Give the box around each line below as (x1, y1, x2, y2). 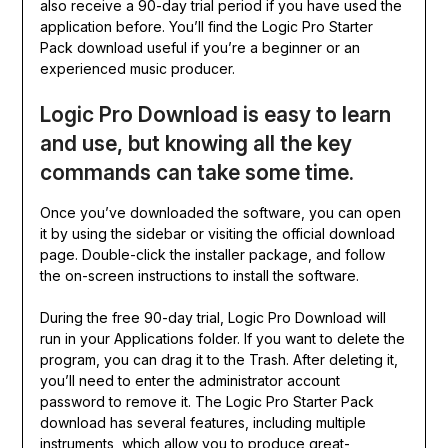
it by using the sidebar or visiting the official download (39, 225, 395, 243)
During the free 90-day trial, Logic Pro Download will (39, 309, 386, 327)
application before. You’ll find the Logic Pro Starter (39, 18, 373, 36)
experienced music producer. (39, 60, 235, 78)
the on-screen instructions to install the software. (39, 267, 359, 285)
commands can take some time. (39, 160, 359, 186)
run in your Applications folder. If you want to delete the (39, 330, 405, 348)
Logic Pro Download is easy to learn (39, 102, 391, 128)
